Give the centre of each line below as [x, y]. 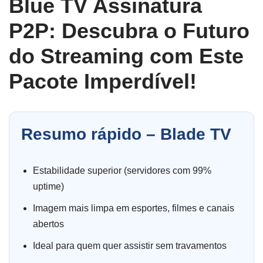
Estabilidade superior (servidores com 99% [122, 171]
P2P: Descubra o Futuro [129, 31]
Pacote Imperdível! [103, 81]
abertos [48, 224]
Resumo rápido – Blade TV [126, 134]
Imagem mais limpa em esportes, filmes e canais [134, 208]
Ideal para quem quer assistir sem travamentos [130, 246]
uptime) [48, 186]
